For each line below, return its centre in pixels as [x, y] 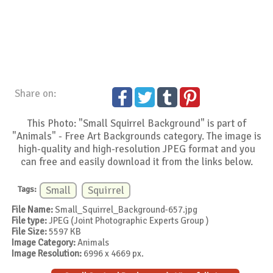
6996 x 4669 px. [113, 253]
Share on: [36, 94]
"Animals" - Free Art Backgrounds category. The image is [136, 136]
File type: [30, 220]
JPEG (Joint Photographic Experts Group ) [128, 220]
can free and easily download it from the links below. [136, 162]
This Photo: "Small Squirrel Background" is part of [136, 124]
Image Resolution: [47, 253]
